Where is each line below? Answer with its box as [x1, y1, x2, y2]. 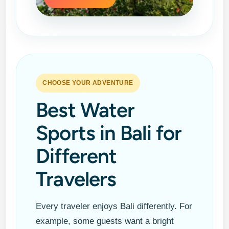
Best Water [36, 97, 135, 122]
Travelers [36, 166, 117, 191]
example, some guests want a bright [36, 216, 174, 226]
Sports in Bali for [36, 120, 182, 145]
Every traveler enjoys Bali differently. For [36, 201, 193, 211]
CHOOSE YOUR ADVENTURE [42, 79, 133, 86]
